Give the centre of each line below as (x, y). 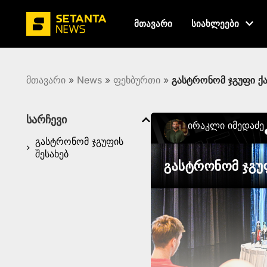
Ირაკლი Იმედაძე (226, 125)
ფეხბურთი (137, 80)
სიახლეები (215, 24)
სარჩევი (46, 119)
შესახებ (52, 154)
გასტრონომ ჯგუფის (80, 141)
